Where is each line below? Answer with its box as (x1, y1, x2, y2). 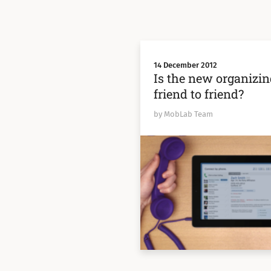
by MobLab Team (153, 109, 213, 119)
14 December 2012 (153, 60, 217, 70)
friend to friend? (153, 85, 244, 102)
